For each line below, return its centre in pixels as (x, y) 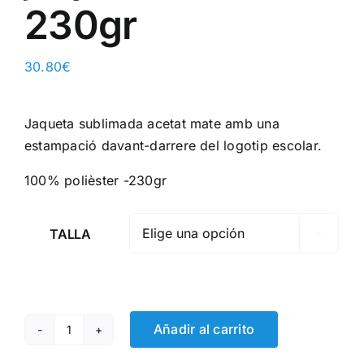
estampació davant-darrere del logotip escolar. (173, 145)
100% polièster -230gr (96, 180)
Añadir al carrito (204, 329)
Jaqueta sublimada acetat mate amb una (152, 123)
